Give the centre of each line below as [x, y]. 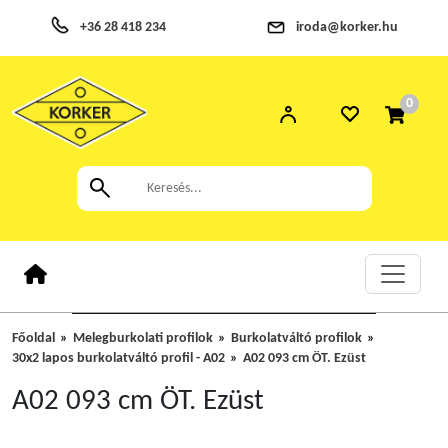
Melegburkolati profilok [143, 338]
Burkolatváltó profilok [296, 338]
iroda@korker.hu [347, 27]
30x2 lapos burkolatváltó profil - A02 [118, 358]
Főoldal [33, 338]
